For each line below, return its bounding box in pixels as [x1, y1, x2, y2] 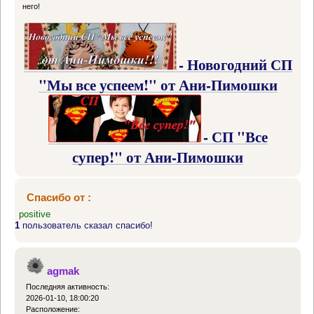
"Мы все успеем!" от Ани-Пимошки [38, 73, 278, 95]
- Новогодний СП [178, 53, 292, 75]
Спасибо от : [26, 191, 91, 203]
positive [19, 209, 51, 220]
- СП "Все [203, 125, 268, 147]
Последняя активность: [26, 282, 110, 292]
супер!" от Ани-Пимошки [72, 145, 243, 168]
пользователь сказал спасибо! [20, 220, 153, 231]
